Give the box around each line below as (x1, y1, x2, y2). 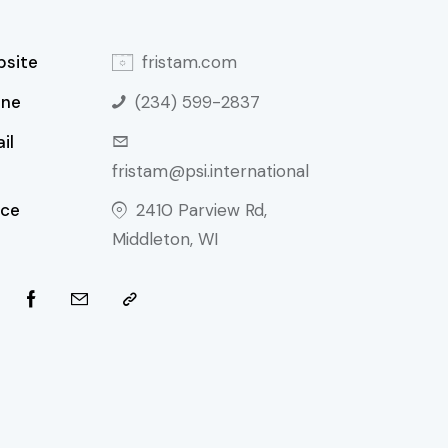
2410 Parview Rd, (135, 198, 267, 221)
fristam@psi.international (112, 159, 310, 182)
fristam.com (141, 50, 237, 73)
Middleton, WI (112, 227, 219, 250)
